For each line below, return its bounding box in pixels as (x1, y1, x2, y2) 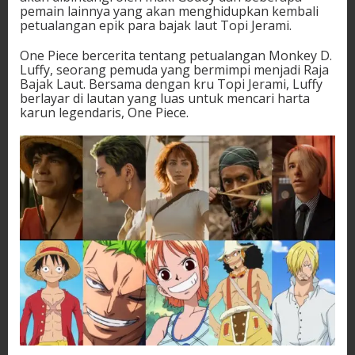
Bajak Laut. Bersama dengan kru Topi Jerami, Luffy (20, 75, 323, 93)
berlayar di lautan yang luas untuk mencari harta (20, 90, 310, 107)
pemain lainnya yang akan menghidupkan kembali (20, 2, 319, 20)
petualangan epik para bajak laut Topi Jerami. (20, 17, 292, 34)
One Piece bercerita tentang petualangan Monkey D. (20, 47, 332, 64)
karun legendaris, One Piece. (20, 104, 189, 121)
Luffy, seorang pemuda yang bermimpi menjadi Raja (20, 61, 329, 78)
